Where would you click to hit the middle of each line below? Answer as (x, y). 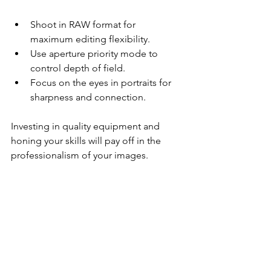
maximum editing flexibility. (90, 39)
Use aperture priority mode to (95, 53)
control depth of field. (78, 68)
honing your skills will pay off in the (87, 140)
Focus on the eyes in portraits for (102, 82)
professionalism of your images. (80, 155)
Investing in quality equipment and (87, 126)
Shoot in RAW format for (84, 24)
